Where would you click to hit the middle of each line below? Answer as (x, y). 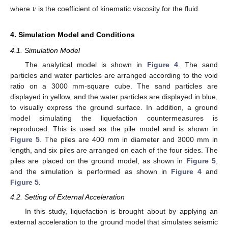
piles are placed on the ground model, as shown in (98, 161)
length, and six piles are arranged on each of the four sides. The (114, 150)
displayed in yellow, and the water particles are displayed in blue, (114, 97)
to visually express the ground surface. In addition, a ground (114, 108)
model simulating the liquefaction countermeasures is (114, 118)
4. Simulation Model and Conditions (73, 35)
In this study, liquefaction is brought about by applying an (121, 211)
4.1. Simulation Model (45, 51)
